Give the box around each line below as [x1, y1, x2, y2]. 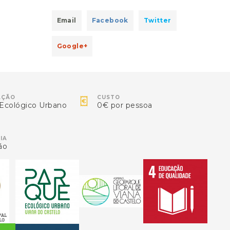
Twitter [143, 16, 171, 24]
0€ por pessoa [97, 101, 152, 110]
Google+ [56, 42, 88, 50]
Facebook [91, 16, 128, 24]
